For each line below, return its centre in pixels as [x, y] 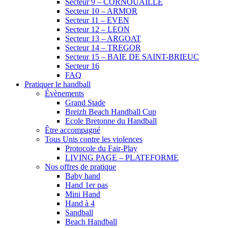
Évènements [64, 93]
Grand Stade [85, 102]
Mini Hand [83, 194]
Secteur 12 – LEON [97, 29]
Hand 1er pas [87, 185]
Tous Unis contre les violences [94, 139]
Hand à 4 [80, 203]
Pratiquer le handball [58, 84]
